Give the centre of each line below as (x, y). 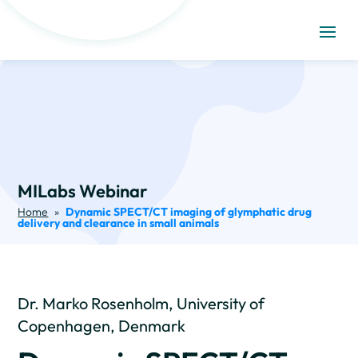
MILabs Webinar (83, 191)
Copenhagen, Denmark (102, 326)
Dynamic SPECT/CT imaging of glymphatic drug (189, 212)
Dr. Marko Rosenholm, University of (141, 303)
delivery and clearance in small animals (119, 223)
